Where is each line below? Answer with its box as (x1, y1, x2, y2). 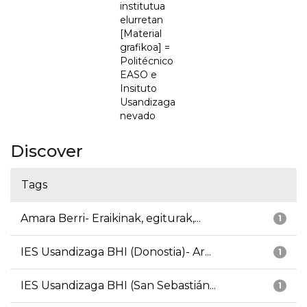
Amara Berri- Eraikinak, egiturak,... (21, 212, 201, 225)
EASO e (120, 69, 157, 82)
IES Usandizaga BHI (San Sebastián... (21, 279, 216, 293)
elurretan (120, 14, 163, 27)
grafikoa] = (120, 41, 170, 54)
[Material (120, 27, 162, 40)
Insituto (120, 82, 157, 95)
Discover (10, 141, 83, 162)
